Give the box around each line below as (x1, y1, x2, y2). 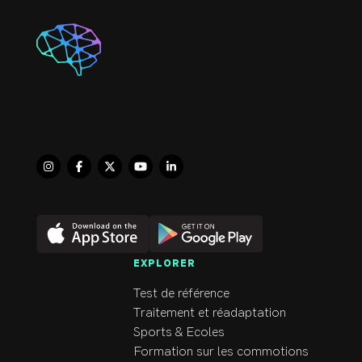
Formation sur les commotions (133, 344, 309, 360)
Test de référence (133, 286, 229, 302)
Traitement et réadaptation (133, 305, 286, 322)
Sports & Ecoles (133, 325, 225, 341)
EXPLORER (133, 256, 196, 270)
